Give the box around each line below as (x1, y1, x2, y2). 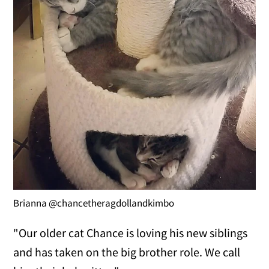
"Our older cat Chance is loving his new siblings (13, 225, 248, 240)
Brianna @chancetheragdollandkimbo (13, 196, 175, 210)
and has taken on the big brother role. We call (13, 244, 241, 259)
